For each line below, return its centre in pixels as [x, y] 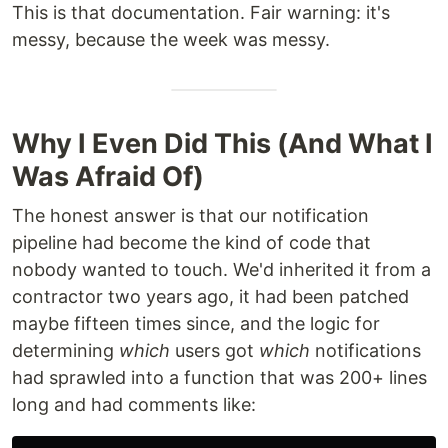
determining [65, 350]
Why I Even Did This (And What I [222, 143]
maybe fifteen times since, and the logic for [196, 323]
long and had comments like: [134, 404]
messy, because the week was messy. [171, 39]
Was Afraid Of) [108, 176]
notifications [365, 350]
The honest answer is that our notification [190, 215]
